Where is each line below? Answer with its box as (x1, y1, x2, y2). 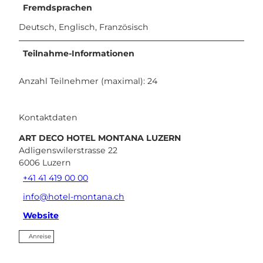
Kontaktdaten (19, 112, 77, 123)
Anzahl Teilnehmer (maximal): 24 (19, 76, 157, 87)
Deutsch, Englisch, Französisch (19, 22, 149, 33)
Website (23, 210, 59, 221)
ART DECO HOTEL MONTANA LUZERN (19, 132, 181, 143)
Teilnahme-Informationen (23, 48, 135, 59)
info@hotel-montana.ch (23, 191, 125, 203)
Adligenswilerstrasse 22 (19, 144, 117, 156)
